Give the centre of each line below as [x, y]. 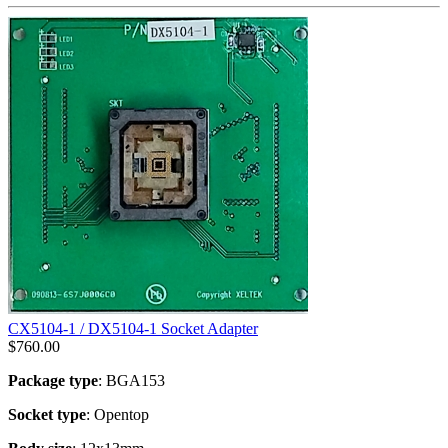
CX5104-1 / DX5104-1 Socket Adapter [133, 328]
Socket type [47, 414]
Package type [53, 380]
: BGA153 [131, 380]
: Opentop [117, 414]
